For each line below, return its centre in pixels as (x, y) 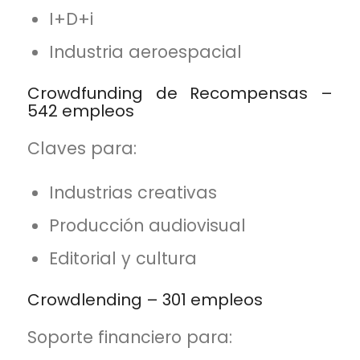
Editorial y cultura (123, 259)
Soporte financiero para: (129, 337)
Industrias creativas (133, 193)
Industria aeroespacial (146, 52)
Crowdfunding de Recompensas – (180, 94)
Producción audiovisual (148, 226)
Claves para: (82, 148)
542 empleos (80, 111)
